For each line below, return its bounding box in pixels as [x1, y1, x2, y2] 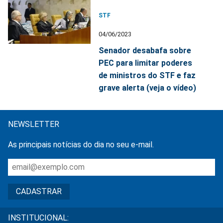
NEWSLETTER [8, 119, 59, 129]
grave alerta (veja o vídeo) [99, 83, 197, 93]
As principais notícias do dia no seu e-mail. [8, 139, 154, 149]
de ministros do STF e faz [99, 70, 196, 80]
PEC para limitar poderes [99, 58, 193, 68]
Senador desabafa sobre [99, 45, 192, 55]
